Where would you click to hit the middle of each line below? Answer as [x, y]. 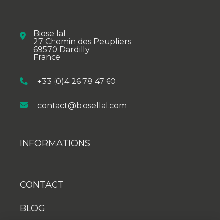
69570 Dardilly [62, 50]
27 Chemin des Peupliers [82, 42]
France [47, 57]
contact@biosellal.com [82, 105]
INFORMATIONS [55, 144]
